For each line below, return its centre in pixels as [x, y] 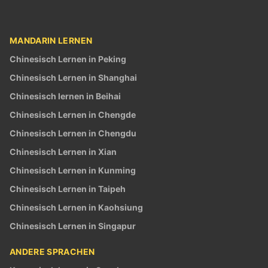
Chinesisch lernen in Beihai [65, 96]
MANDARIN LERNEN [51, 40]
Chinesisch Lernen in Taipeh [68, 188]
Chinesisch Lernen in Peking [68, 59]
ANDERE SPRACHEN [52, 251]
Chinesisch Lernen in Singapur [73, 226]
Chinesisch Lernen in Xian [63, 151]
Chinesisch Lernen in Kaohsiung [76, 207]
